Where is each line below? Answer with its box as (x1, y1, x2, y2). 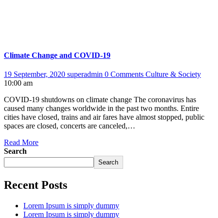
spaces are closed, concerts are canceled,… (4, 121, 135, 130)
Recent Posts (4, 178, 67, 191)
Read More (4, 138, 38, 146)
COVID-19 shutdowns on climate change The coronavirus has (4, 95, 196, 104)
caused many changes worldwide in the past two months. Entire (4, 104, 199, 112)
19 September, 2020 (4, 70, 67, 78)
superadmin (67, 70, 105, 78)
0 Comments (105, 70, 145, 78)
